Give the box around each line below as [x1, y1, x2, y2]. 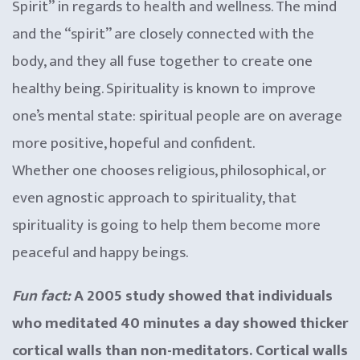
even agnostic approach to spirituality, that [12, 185, 297, 211]
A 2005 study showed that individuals [71, 283, 333, 309]
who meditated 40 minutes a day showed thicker [12, 310, 348, 336]
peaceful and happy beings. [12, 239, 188, 265]
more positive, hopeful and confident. [12, 130, 255, 156]
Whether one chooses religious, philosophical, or [12, 157, 326, 183]
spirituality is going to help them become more [12, 212, 321, 238]
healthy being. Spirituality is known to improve [12, 76, 316, 101]
